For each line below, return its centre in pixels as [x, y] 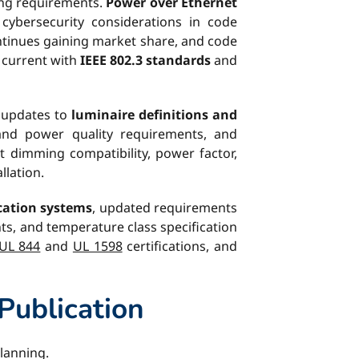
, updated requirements [165, 208]
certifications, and [180, 246]
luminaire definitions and [154, 115]
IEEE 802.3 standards [145, 60]
